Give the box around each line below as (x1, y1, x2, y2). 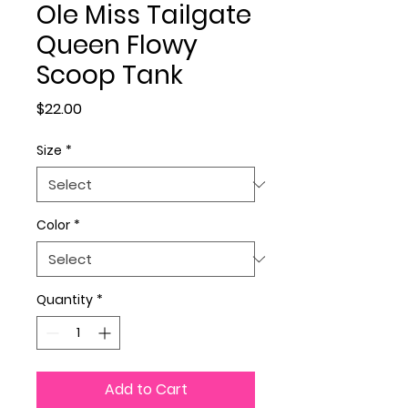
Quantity (36, 291, 93, 310)
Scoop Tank (36, 57, 183, 94)
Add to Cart (104, 379, 188, 401)
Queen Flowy (36, 27, 198, 64)
